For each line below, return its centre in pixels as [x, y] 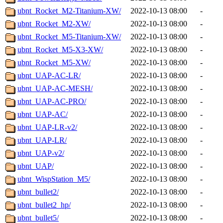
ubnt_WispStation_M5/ [54, 179]
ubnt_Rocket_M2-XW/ [54, 24]
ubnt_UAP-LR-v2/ [47, 127]
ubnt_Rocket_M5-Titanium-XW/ [69, 37]
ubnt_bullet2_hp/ [44, 205]
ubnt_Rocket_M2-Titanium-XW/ [69, 11]
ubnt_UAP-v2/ [41, 153]
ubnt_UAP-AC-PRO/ [52, 102]
